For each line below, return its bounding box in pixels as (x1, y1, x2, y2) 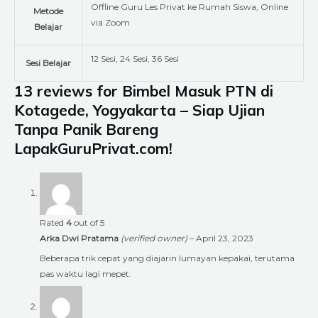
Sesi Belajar (26, 57, 71, 68)
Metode (33, 5, 63, 16)
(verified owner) (121, 232, 187, 243)
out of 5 (72, 216, 104, 228)
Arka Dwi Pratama (40, 232, 121, 243)
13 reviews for (14, 81, 122, 100)
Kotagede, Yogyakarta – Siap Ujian (14, 100, 265, 119)
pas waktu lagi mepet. (40, 268, 131, 279)
